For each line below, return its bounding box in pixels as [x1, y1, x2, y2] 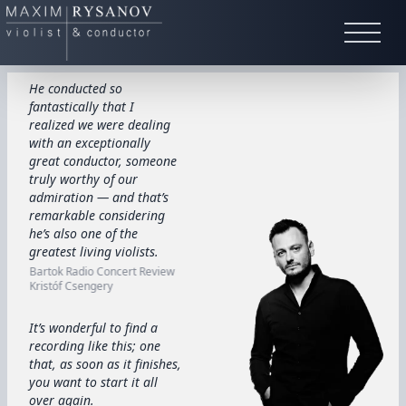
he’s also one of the [29, 225, 138, 242]
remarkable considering [29, 207, 165, 224]
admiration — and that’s [29, 188, 169, 206]
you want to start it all [29, 373, 158, 391]
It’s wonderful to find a [29, 319, 158, 336]
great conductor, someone [29, 152, 177, 169]
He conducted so [29, 80, 122, 97]
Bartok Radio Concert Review [29, 264, 175, 279]
